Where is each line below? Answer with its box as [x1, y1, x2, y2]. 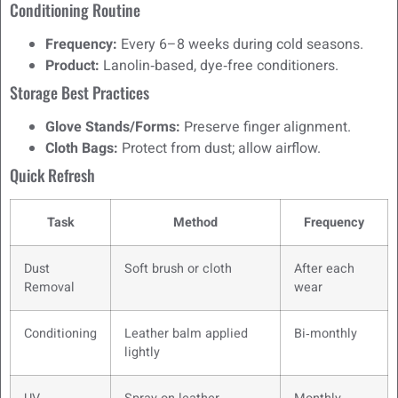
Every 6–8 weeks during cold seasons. [117, 33, 363, 55]
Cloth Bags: [45, 137, 118, 159]
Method [173, 212, 218, 232]
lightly [124, 342, 160, 362]
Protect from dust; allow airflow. [118, 137, 321, 159]
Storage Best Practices [10, 80, 149, 104]
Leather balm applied [124, 323, 248, 343]
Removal [24, 277, 75, 297]
